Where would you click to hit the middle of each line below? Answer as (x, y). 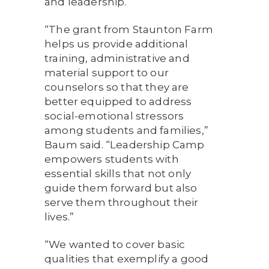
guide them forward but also (121, 188)
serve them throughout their (122, 202)
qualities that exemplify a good (127, 259)
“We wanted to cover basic (115, 244)
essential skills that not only (118, 174)
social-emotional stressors (114, 116)
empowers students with (112, 159)
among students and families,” (126, 130)
